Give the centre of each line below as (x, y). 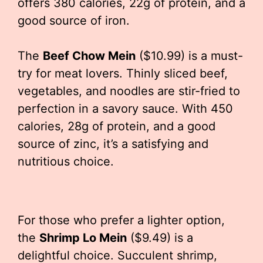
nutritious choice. (66, 161)
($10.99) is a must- (189, 56)
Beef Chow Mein (89, 56)
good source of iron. (74, 21)
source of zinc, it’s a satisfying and (113, 144)
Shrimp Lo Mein (83, 238)
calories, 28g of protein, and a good (117, 126)
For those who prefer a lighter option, (121, 220)
